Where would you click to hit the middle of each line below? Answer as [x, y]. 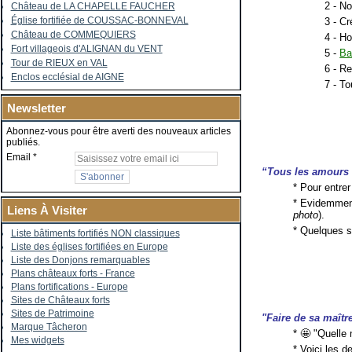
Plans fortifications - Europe [69, 287]
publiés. [23, 142]
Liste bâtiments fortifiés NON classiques [95, 233]
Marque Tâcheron [49, 327]
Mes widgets [37, 340]
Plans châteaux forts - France [73, 273]
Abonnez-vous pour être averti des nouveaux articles [118, 131]
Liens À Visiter [47, 210]
